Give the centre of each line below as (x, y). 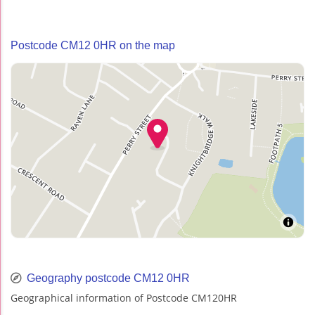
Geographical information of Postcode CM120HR (124, 297)
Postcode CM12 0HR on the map (93, 45)
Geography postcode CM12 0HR (107, 278)
